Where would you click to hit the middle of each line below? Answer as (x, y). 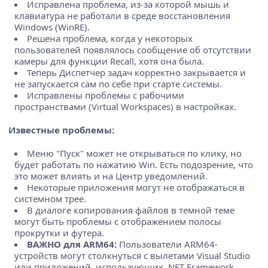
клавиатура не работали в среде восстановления (122, 16)
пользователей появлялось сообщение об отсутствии (133, 50)
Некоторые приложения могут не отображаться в (136, 188)
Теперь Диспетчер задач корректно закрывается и (136, 73)
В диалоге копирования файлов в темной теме (131, 210)
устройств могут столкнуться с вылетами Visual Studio (132, 256)
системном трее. (50, 199)
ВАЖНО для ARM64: (72, 244)
